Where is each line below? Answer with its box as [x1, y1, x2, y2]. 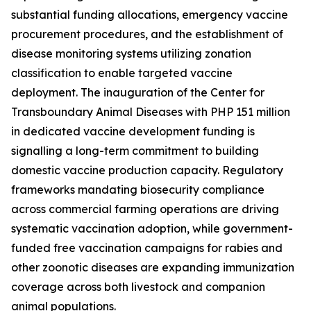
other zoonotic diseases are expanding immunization [11, 260, 294, 275]
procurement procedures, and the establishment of [11, 27, 283, 42]
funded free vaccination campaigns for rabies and [11, 241, 283, 255]
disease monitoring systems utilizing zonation [11, 47, 251, 61]
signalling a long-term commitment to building [11, 144, 259, 158]
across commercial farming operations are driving [11, 202, 279, 217]
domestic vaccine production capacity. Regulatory [11, 163, 283, 178]
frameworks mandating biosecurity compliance [11, 183, 264, 197]
